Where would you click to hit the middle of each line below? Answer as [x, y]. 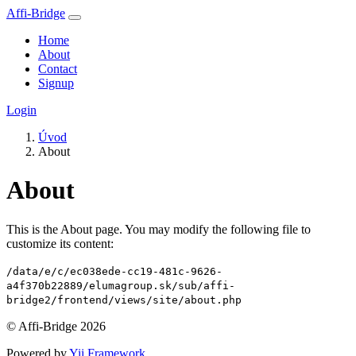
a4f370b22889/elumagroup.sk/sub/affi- [121, 285]
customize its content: [60, 243]
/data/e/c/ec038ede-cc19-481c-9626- [114, 271]
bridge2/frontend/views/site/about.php [124, 300]
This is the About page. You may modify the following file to [159, 229]
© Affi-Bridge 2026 [56, 326]
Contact [58, 69]
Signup [56, 83]
